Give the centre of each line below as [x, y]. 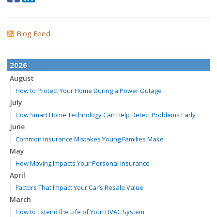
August [22, 78]
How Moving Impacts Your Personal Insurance [83, 163]
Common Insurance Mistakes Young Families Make [90, 139]
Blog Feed [33, 33]
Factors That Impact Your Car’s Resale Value [79, 187]
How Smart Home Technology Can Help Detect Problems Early [106, 115]
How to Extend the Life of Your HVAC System [80, 212]
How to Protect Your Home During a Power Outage [89, 91]
